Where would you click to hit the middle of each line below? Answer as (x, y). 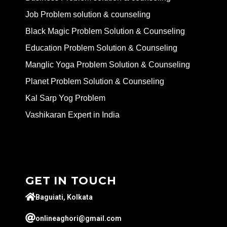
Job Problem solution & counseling (88, 15)
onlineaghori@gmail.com (79, 219)
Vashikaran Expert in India (72, 115)
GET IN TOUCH (71, 181)
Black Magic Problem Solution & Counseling (105, 31)
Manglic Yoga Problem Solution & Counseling (108, 65)
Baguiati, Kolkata (64, 197)
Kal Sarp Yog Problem (65, 98)
